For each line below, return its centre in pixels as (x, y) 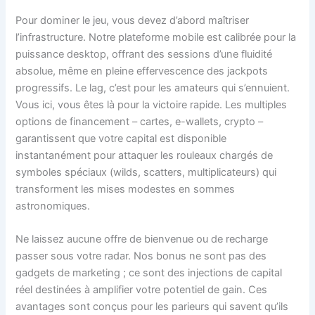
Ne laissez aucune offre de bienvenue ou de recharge (142, 239)
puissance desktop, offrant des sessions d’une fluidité (144, 54)
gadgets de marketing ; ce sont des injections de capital (149, 273)
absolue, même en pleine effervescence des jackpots (142, 71)
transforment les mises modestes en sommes (126, 189)
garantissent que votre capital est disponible (121, 138)
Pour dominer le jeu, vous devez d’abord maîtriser (133, 20)
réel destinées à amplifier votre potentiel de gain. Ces (142, 290)
